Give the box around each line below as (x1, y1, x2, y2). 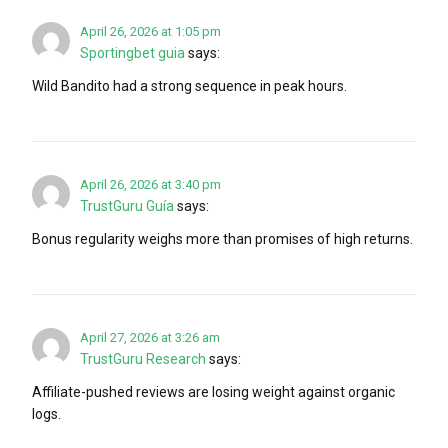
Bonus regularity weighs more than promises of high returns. (32, 230, 413, 247)
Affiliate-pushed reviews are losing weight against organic (32, 383, 395, 400)
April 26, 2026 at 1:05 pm (80, 23, 221, 39)
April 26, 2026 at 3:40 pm (80, 176, 221, 192)
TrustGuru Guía (80, 197, 174, 214)
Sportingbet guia (80, 44, 185, 61)
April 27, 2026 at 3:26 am (80, 329, 220, 345)
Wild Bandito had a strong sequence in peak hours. (32, 77, 347, 94)
